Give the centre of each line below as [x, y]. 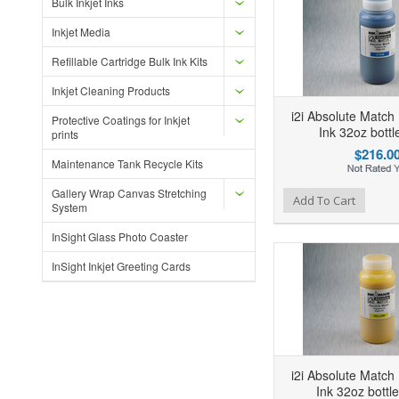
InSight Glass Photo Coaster [120, 236]
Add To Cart [324, 201]
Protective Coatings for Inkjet [121, 120]
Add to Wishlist [199, 199]
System [69, 207]
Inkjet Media [81, 32]
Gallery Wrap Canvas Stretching [129, 193]
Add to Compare [236, 199]
